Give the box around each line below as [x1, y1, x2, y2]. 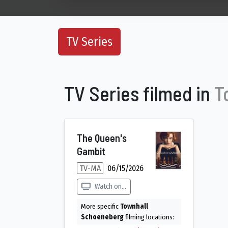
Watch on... [95, 182, 126, 191]
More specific [81, 202, 120, 211]
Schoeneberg [81, 213, 124, 221]
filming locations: [124, 213, 174, 221]
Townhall [120, 202, 148, 211]
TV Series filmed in [64, 81, 214, 105]
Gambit [77, 145, 105, 157]
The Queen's [77, 132, 127, 144]
